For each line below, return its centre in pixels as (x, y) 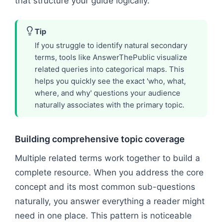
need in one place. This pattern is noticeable (103, 215)
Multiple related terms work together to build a (108, 158)
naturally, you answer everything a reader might (110, 201)
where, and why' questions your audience (108, 93)
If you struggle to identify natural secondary (111, 45)
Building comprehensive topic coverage (100, 139)
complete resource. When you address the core (109, 172)
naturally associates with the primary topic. (110, 105)
